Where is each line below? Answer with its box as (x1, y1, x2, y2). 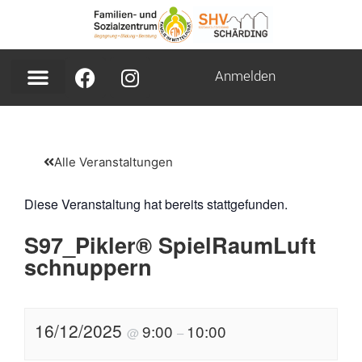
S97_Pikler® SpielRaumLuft (24, 229, 316, 261)
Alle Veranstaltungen (54, 154, 173, 170)
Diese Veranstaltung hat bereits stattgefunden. (24, 195, 288, 214)
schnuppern (24, 250, 152, 283)
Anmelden (214, 66, 276, 86)
